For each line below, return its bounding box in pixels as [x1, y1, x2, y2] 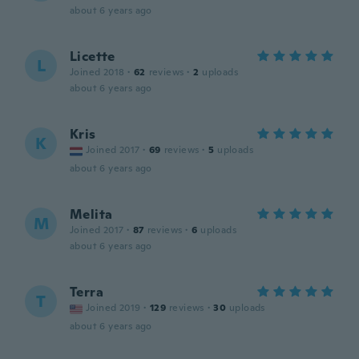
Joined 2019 [86, 301, 141, 314]
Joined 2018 [70, 66, 125, 79]
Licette [70, 48, 115, 65]
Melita [70, 206, 113, 223]
